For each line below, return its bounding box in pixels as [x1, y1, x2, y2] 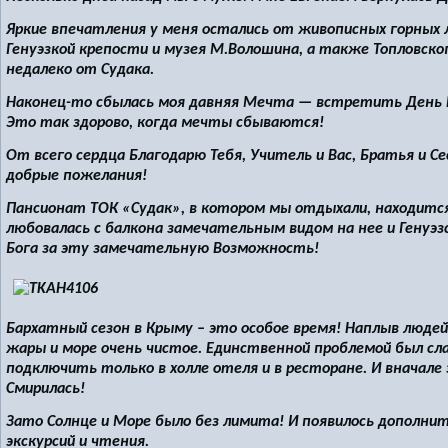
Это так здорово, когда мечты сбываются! [6, 115, 324, 131]
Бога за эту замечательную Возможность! [6, 241, 319, 257]
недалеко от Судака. [6, 62, 154, 78]
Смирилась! [6, 381, 85, 397]
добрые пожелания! [6, 168, 147, 184]
